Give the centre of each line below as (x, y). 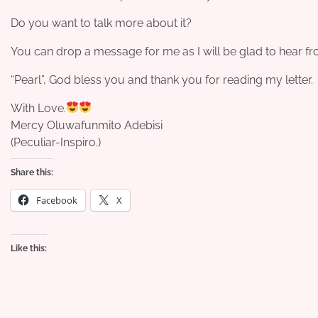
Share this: (32, 172)
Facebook (57, 200)
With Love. (38, 108)
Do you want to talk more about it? (101, 23)
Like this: (29, 248)
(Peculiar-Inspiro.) (56, 142)
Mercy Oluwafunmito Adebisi (87, 125)
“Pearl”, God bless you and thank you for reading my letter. (162, 79)
